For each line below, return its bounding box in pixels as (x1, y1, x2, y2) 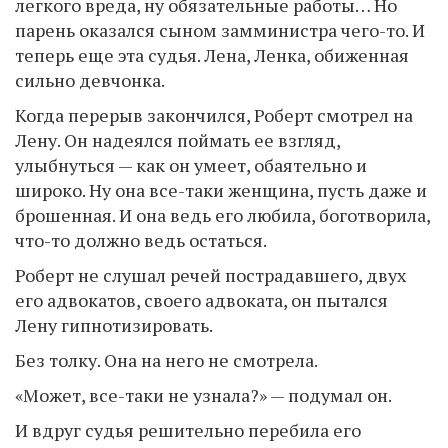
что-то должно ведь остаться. (15, 228, 267, 252)
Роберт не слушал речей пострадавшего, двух (15, 263, 406, 287)
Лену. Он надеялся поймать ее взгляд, (15, 128, 340, 152)
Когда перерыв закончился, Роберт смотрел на (15, 103, 413, 127)
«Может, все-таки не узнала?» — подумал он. (15, 383, 392, 407)
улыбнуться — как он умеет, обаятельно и (15, 153, 367, 177)
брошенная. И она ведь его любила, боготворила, (15, 203, 430, 227)
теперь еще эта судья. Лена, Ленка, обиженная (15, 43, 409, 67)
